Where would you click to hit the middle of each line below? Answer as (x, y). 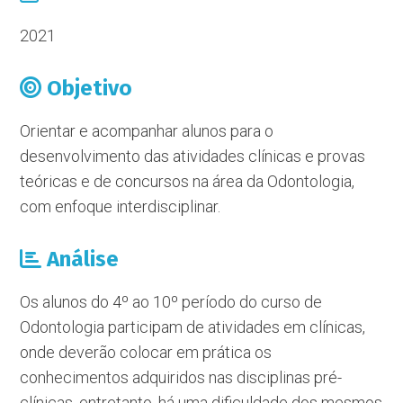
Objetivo (87, 88)
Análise (81, 259)
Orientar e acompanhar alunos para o (147, 131)
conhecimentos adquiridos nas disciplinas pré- (181, 377)
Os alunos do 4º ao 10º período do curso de (171, 302)
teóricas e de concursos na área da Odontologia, (188, 181)
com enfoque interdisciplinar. (121, 206)
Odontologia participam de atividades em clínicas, (193, 327)
